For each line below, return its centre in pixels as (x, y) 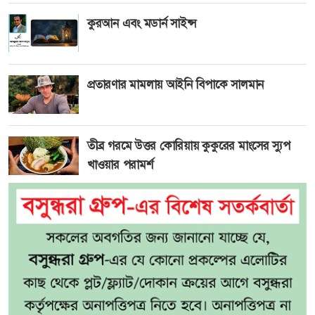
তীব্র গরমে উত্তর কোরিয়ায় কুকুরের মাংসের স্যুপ (189, 146)
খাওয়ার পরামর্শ (121, 165)
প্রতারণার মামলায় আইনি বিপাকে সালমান (176, 84)
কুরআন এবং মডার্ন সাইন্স (142, 23)
